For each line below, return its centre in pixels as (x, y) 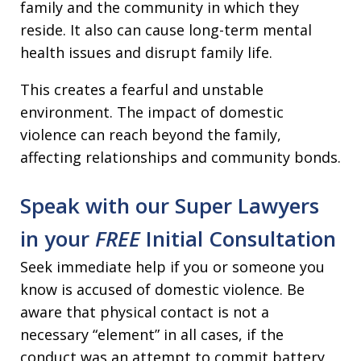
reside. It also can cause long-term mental (166, 30)
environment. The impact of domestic (152, 112)
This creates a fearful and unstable (142, 90)
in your (58, 239)
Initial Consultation (238, 239)
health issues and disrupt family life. (146, 53)
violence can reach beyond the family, (151, 135)
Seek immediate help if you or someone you (172, 267)
